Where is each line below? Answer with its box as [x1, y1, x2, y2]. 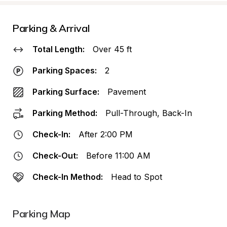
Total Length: [32, 44, 85, 54]
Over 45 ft [93, 44, 132, 54]
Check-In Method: [32, 172, 103, 182]
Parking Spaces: [32, 65, 97, 75]
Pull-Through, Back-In [105, 108, 192, 118]
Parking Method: [32, 108, 97, 118]
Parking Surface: [32, 87, 99, 97]
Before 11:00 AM [86, 150, 150, 161]
